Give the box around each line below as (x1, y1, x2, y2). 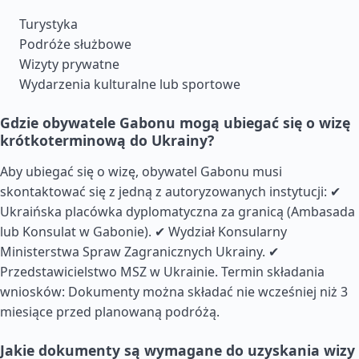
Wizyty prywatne (19, 55, 119, 73)
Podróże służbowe (19, 35, 131, 53)
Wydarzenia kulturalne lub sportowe (19, 75, 240, 93)
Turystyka (19, 15, 78, 33)
